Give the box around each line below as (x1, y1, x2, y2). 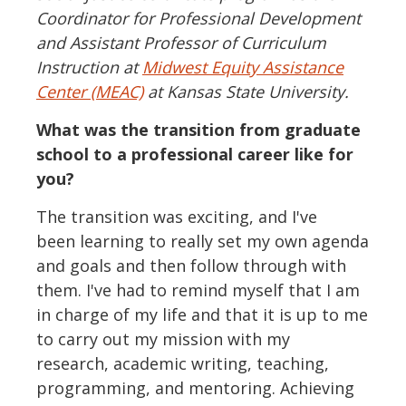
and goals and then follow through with (36, 255, 346, 277)
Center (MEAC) (36, 81, 143, 103)
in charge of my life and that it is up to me (36, 304, 368, 326)
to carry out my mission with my (36, 328, 290, 351)
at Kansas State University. (143, 81, 358, 103)
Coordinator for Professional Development (36, 7, 361, 30)
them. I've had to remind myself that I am (36, 279, 360, 302)
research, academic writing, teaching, (36, 353, 329, 375)
